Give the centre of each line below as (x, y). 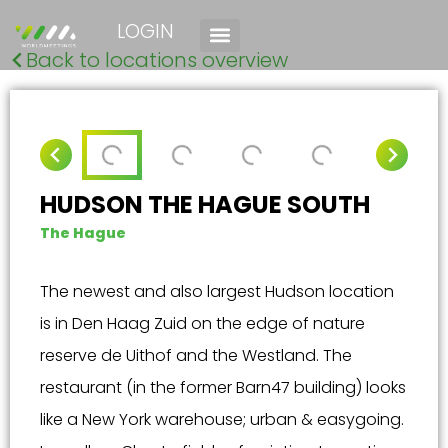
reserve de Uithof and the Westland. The (196, 355)
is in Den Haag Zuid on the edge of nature (202, 323)
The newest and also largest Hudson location (217, 291)
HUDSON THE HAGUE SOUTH (205, 204)
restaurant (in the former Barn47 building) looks (223, 387)
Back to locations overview (157, 60)
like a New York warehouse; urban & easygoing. (222, 419)
